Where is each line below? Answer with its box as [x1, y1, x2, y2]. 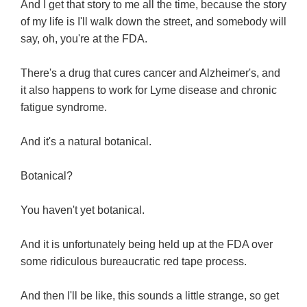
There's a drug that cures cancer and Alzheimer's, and [21, 67, 280, 79]
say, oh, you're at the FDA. [21, 33, 147, 45]
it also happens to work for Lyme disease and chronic [21, 84, 277, 97]
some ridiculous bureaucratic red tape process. [21, 256, 247, 268]
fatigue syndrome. [21, 101, 107, 114]
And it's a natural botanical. [21, 136, 151, 148]
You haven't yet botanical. [21, 204, 145, 217]
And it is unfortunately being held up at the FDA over [21, 238, 273, 251]
